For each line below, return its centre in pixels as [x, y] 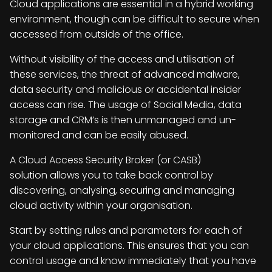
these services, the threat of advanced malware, [125, 74]
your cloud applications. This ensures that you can [129, 246]
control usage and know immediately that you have [133, 261]
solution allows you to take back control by [111, 175]
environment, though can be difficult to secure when [134, 19]
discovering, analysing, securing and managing [122, 190]
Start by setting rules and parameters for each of [126, 230]
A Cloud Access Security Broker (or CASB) [105, 160]
